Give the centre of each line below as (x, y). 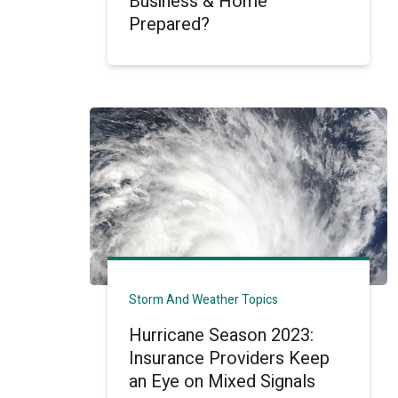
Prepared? (170, 24)
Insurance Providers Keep (230, 358)
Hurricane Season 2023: (222, 335)
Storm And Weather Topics (204, 300)
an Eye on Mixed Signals (223, 382)
